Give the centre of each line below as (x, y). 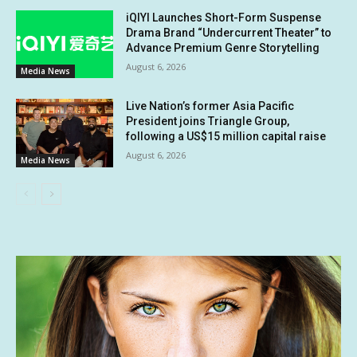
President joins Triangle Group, (208, 122)
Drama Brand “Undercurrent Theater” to (229, 32)
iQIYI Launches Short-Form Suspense (224, 17)
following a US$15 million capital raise (226, 137)
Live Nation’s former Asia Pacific (210, 106)
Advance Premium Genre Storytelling (223, 47)
